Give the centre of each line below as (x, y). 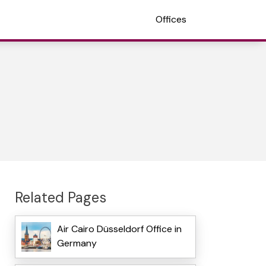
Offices (171, 19)
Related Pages (60, 197)
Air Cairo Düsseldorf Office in (119, 229)
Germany (77, 243)
